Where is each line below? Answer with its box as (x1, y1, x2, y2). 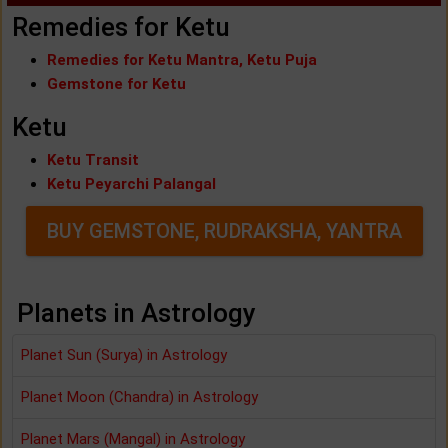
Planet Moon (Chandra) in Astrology (21, 387, 258, 406)
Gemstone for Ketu (47, 74, 186, 93)
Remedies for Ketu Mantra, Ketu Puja (47, 50, 317, 69)
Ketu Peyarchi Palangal (47, 174, 216, 193)
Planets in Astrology (17, 297, 256, 328)
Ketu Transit (47, 150, 139, 169)
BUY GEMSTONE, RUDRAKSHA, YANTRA (46, 218, 402, 243)
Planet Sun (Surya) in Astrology (21, 345, 227, 364)
